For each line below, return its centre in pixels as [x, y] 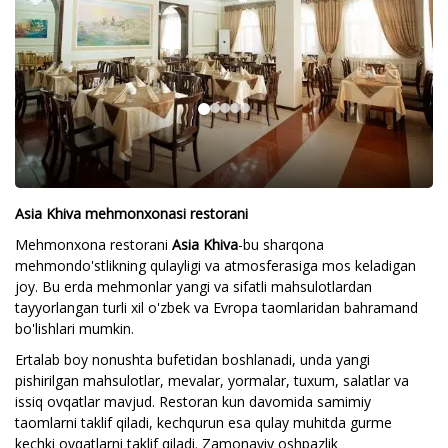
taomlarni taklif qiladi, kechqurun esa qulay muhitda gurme [203, 422]
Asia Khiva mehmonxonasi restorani [131, 213]
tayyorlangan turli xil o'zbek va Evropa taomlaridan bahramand [216, 307]
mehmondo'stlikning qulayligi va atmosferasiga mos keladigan [215, 265]
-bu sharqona [281, 244]
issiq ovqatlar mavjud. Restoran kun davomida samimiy [193, 401]
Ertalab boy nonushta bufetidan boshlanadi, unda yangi [192, 359]
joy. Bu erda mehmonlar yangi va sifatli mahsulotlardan [193, 286]
